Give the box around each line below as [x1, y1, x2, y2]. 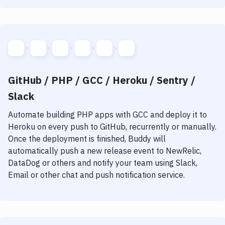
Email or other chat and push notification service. [8, 170, 185, 180]
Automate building [8, 109, 77, 120]
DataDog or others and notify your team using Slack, [8, 158, 197, 168]
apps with [93, 109, 131, 120]
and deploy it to [148, 109, 207, 120]
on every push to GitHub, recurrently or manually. [35, 122, 216, 132]
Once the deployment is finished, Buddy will [8, 134, 166, 144]
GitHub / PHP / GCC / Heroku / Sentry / [8, 73, 195, 87]
